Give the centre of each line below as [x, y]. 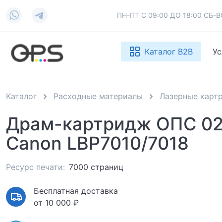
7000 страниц [96, 167]
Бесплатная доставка [76, 191]
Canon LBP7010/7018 [97, 143]
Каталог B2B [169, 51]
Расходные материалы [98, 96]
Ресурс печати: [35, 167]
